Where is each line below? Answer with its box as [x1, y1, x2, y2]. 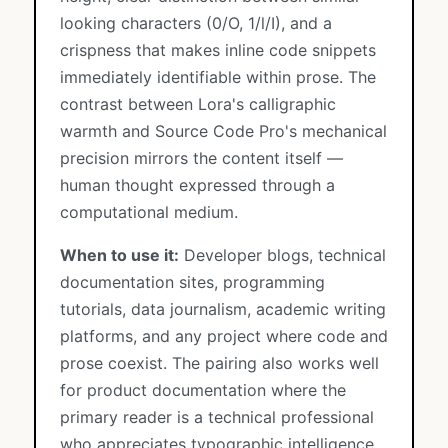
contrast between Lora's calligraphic [60, 94, 336, 114]
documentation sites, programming [60, 272, 325, 292]
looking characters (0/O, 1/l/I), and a [60, 13, 332, 33]
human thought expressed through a [60, 175, 335, 195]
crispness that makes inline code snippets [60, 40, 376, 60]
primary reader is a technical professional [60, 407, 374, 427]
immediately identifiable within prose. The [60, 67, 376, 87]
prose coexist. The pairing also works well [60, 353, 379, 373]
